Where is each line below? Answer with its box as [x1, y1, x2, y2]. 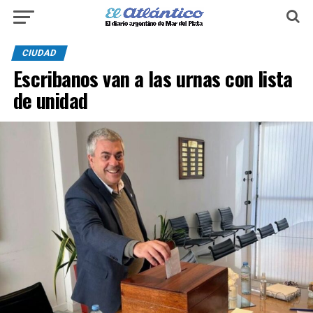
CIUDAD [20, 48, 58, 58]
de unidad [13, 85, 88, 115]
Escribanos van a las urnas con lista [13, 64, 293, 93]
